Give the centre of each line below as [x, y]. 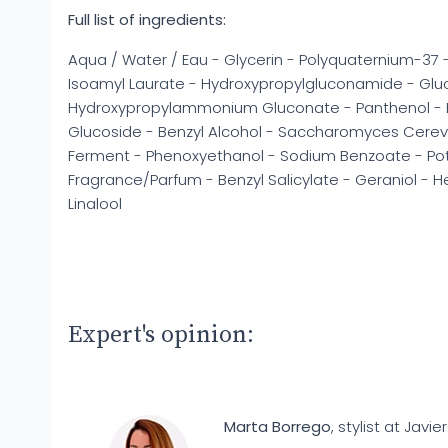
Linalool [95, 203]
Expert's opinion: [161, 334]
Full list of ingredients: [147, 19]
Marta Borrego [278, 426]
